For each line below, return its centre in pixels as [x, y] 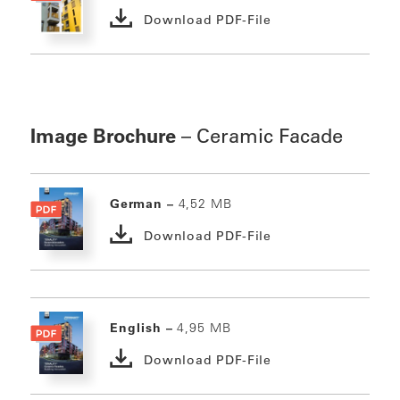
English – [144, 328]
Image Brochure [103, 136]
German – [144, 204]
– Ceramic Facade [259, 137]
